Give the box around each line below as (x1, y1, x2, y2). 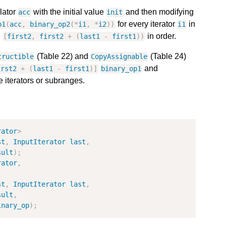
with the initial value (31, 8, 106, 17)
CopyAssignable (91, 52, 148, 61)
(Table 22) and (34, 52, 90, 61)
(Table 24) (148, 52, 186, 61)
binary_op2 (30, 20, 71, 29)
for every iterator (115, 20, 177, 29)
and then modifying (123, 8, 194, 17)
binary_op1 (101, 65, 142, 73)
